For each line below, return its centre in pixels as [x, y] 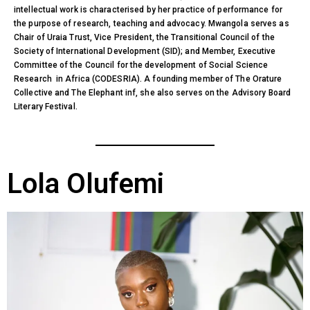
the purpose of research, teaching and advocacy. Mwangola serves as [152, 23]
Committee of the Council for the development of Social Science [141, 65]
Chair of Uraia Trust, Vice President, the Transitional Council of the [144, 37]
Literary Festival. [47, 106]
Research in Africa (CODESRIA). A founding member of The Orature [148, 79]
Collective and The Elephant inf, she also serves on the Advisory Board [153, 92]
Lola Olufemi [85, 183]
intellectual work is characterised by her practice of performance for [148, 9]
